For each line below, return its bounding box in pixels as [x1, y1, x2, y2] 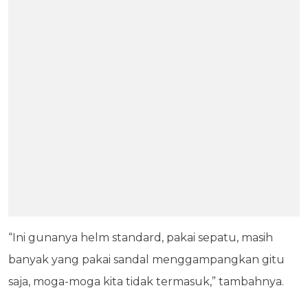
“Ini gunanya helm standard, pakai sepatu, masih [8, 230, 273, 244]
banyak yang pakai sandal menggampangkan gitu [8, 252, 285, 266]
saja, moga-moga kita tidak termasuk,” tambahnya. [8, 274, 284, 288]
